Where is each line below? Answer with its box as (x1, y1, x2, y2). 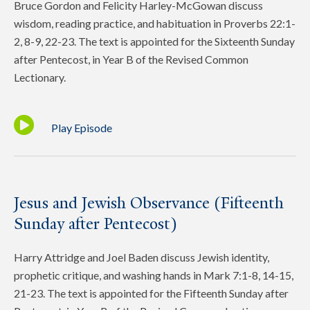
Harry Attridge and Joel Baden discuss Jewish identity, (14, 250, 269, 264)
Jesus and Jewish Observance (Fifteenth (14, 192, 284, 213)
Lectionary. (14, 71, 66, 84)
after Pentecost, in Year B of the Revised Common (14, 53, 248, 66)
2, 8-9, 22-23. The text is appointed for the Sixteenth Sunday (14, 35, 295, 48)
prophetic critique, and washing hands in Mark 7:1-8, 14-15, (14, 268, 293, 282)
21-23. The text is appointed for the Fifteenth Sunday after (14, 286, 289, 300)
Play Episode (51, 120, 112, 134)
